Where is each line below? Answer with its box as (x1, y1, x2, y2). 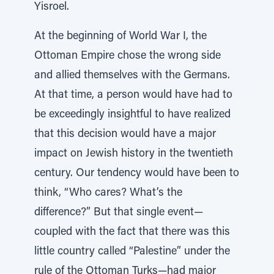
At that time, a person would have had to (34, 90, 232, 101)
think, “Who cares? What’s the (34, 188, 182, 199)
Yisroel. (34, 2, 69, 13)
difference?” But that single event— (34, 207, 203, 218)
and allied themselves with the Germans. (34, 70, 230, 81)
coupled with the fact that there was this (34, 227, 230, 238)
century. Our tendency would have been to (34, 168, 239, 179)
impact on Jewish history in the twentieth (34, 149, 233, 160)
